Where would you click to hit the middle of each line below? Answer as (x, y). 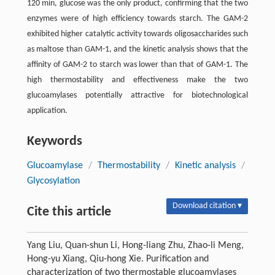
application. (47, 111)
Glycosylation (53, 181)
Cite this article (69, 212)
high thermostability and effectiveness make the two (137, 80)
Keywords (54, 142)
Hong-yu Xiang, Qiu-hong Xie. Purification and (118, 259)
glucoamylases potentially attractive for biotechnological (137, 96)
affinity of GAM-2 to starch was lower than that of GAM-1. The (137, 65)
